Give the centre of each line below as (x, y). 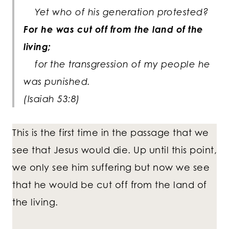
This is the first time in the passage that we (111, 133)
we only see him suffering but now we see (111, 167)
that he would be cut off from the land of (110, 185)
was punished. (57, 82)
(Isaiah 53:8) (52, 99)
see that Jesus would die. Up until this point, (114, 150)
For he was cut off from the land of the (113, 29)
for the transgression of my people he (117, 64)
